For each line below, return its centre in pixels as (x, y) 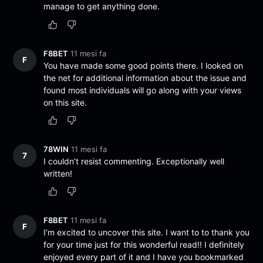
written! (58, 173)
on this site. (65, 102)
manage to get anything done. (102, 6)
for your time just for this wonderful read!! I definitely (144, 244)
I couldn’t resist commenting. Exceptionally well (134, 161)
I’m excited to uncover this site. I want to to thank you (147, 232)
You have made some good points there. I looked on (144, 65)
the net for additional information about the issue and (145, 77)
